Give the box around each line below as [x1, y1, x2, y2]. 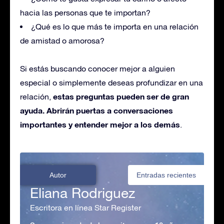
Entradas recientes [136, 171, 196, 179]
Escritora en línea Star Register [30, 203, 141, 212]
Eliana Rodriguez [30, 184, 135, 201]
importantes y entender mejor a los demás [20, 119, 180, 129]
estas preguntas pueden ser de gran [53, 91, 189, 101]
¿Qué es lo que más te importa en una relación [31, 22, 198, 31]
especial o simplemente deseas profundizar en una [20, 78, 203, 87]
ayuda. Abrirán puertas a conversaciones [20, 105, 173, 115]
